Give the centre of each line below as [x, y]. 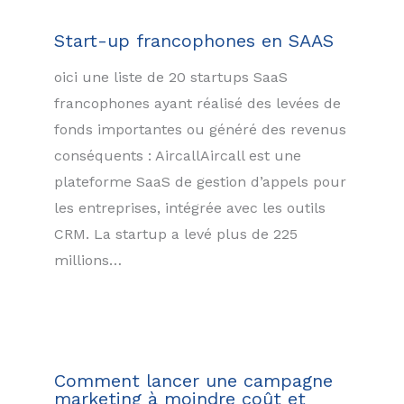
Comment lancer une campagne [193, 380]
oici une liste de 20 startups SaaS [171, 77]
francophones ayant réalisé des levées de [197, 103]
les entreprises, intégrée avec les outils [190, 207]
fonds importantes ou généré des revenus [200, 129]
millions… [88, 260]
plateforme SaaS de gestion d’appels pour [200, 181]
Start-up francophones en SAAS [194, 40]
